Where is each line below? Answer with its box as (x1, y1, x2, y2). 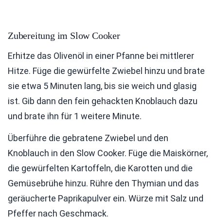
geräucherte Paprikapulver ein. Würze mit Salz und (8, 193, 203, 203)
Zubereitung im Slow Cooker (8, 30, 120, 41)
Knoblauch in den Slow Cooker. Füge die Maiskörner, (8, 148, 208, 158)
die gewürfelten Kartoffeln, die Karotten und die (8, 163, 193, 173)
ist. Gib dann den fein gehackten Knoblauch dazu (8, 96, 198, 106)
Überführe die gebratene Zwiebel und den (8, 133, 168, 143)
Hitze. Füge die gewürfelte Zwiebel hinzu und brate (8, 66, 205, 76)
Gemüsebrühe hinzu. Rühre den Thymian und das (8, 178, 199, 188)
